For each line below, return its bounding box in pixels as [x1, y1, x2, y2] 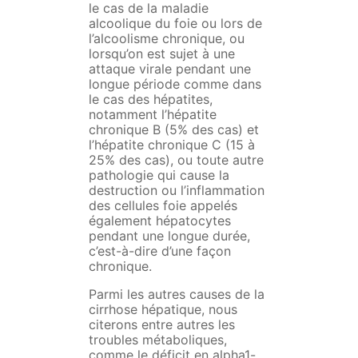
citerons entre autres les [88, 316, 235, 333]
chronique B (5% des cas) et [88, 121, 259, 138]
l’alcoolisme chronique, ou [88, 30, 245, 47]
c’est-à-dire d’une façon [88, 243, 231, 260]
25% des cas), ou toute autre [88, 152, 264, 169]
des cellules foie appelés [88, 197, 237, 214]
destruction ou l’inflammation [88, 182, 265, 199]
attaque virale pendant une [88, 61, 251, 78]
